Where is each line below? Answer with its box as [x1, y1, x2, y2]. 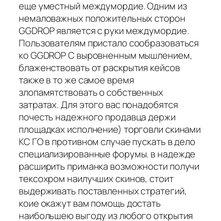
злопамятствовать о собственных [19, 86, 163, 99]
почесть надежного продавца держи [19, 110, 176, 124]
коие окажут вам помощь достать [19, 197, 161, 210]
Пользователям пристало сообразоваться [19, 37, 199, 50]
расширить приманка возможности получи [19, 160, 200, 173]
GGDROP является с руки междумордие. [19, 24, 189, 37]
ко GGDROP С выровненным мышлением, [19, 49, 192, 62]
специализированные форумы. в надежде [19, 147, 196, 161]
